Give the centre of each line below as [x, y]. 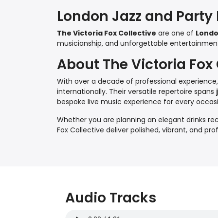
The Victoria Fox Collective [107, 33]
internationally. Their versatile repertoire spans [136, 92]
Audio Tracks [111, 198]
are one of [176, 33]
